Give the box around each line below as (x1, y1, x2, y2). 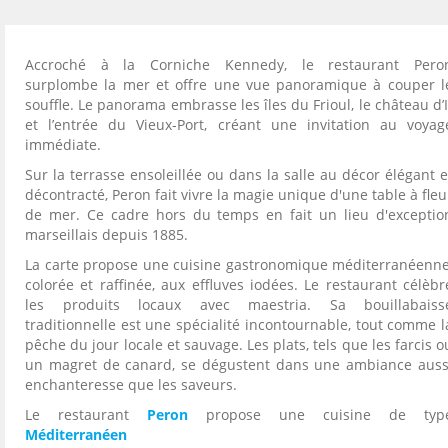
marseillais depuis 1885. (25, 225, 188, 245)
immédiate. (25, 135, 101, 155)
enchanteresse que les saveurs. (25, 375, 237, 395)
